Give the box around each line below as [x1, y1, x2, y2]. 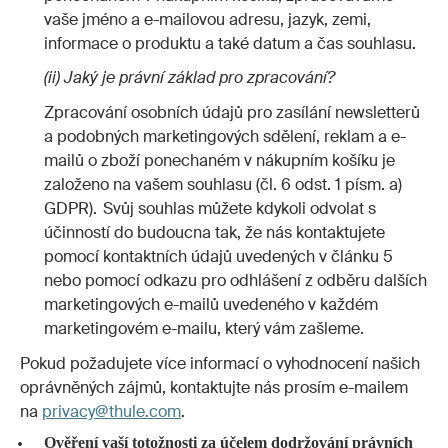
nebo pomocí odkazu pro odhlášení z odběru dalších [44, 269, 427, 291]
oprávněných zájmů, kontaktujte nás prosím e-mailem [20, 376, 408, 398]
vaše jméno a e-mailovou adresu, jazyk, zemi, [44, 8, 371, 30]
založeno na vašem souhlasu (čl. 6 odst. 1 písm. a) [44, 173, 402, 195]
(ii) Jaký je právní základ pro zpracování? [44, 67, 335, 89]
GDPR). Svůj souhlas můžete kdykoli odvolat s [44, 197, 376, 219]
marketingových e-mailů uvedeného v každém [44, 293, 378, 315]
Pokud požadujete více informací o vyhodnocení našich [20, 352, 420, 374]
